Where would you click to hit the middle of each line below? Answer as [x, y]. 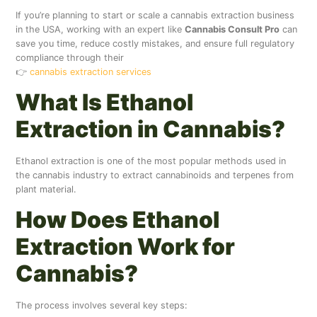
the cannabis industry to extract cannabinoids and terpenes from [155, 175]
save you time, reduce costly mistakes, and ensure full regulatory [155, 43]
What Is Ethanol [105, 102]
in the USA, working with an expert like [100, 29]
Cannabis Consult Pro [232, 29]
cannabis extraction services [91, 71]
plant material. [46, 189]
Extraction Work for [126, 247]
